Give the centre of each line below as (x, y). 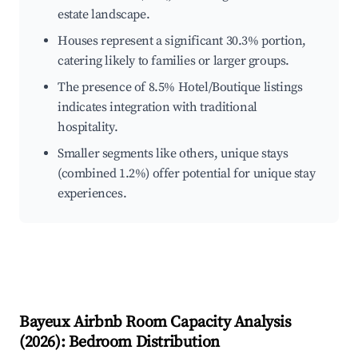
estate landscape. (104, 15)
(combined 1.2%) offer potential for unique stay (187, 174)
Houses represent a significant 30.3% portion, (182, 41)
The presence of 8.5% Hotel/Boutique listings (180, 88)
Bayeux (45, 323)
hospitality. (88, 127)
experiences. (92, 194)
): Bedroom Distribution (137, 343)
